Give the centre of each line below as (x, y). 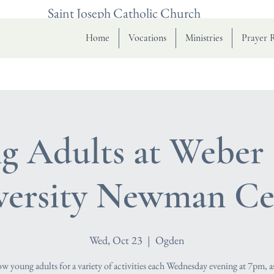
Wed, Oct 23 (116, 240)
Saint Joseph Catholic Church (124, 13)
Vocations (147, 38)
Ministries (204, 38)
